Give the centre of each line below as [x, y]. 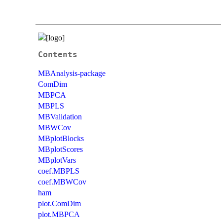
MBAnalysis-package [72, 73]
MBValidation [60, 116]
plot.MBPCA [59, 214]
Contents [58, 55]
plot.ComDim [59, 203]
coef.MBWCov [62, 182]
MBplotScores [60, 149]
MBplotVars [57, 160]
